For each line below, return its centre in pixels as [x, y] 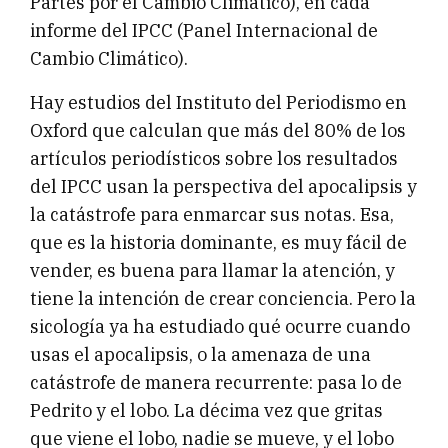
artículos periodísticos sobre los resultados [214, 159]
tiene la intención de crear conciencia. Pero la [223, 299]
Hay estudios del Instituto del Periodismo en [218, 103]
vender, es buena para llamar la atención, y [212, 271]
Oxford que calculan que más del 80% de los [218, 131]
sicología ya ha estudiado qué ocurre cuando [220, 327]
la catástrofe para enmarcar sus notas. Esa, [212, 215]
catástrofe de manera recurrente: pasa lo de [216, 383]
